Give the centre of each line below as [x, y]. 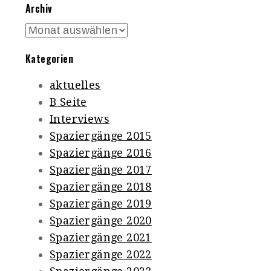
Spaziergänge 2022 [101, 255]
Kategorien [49, 59]
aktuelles [75, 85]
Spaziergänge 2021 [101, 238]
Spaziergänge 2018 [101, 187]
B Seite [68, 102]
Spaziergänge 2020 [101, 221]
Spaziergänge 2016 [101, 153]
